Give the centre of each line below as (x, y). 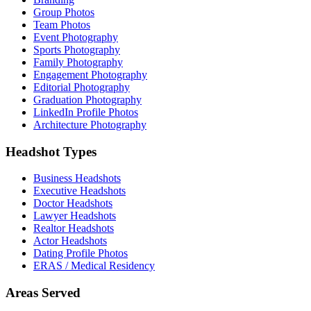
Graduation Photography (87, 99)
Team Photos (62, 24)
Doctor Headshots (73, 203)
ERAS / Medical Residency (94, 266)
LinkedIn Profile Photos (86, 112)
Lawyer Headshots (75, 216)
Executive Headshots (79, 191)
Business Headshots (77, 178)
